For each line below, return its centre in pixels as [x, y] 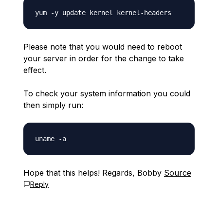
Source [178, 173]
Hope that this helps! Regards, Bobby [94, 173]
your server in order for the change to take [104, 58]
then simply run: [53, 105]
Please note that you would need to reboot [103, 47]
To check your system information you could [107, 93]
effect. [35, 70]
